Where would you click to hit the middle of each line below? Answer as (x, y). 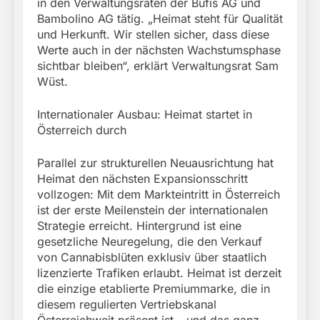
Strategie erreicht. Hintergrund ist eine (139, 226)
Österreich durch (82, 130)
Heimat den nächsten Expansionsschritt (142, 179)
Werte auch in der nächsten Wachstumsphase (159, 50)
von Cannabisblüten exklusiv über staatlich (152, 257)
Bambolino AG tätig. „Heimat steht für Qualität (160, 19)
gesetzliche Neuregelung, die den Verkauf (150, 242)
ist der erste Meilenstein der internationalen (152, 210)
